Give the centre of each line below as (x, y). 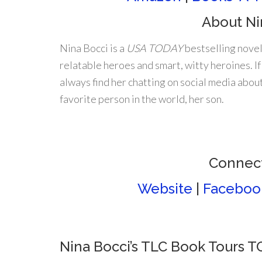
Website (165, 189)
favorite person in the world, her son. (142, 99)
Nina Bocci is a (93, 48)
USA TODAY (155, 48)
